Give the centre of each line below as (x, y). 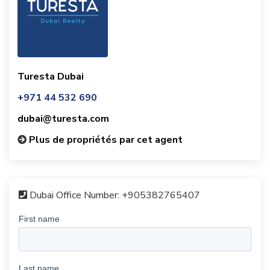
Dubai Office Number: (74, 195)
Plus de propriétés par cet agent (106, 140)
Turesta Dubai (51, 77)
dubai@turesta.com (63, 119)
